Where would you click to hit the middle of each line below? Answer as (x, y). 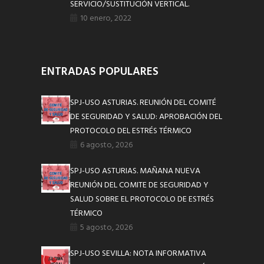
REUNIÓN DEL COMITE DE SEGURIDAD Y (140, 185)
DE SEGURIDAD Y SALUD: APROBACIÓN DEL (146, 117)
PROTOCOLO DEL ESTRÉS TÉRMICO (131, 131)
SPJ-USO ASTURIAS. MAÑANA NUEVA (136, 171)
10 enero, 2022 (106, 18)
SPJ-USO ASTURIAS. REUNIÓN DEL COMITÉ (143, 103)
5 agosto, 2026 (107, 227)
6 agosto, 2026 (107, 145)
